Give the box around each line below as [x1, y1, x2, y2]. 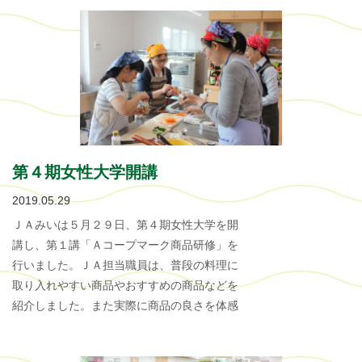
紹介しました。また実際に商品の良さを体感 [12, 299, 238, 313]
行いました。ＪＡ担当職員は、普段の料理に [12, 259, 238, 272]
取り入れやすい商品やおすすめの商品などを [12, 279, 238, 293]
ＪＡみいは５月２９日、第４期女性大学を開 [12, 218, 238, 232]
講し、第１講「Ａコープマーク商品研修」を [12, 238, 238, 252]
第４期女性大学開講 [12, 163, 158, 182]
